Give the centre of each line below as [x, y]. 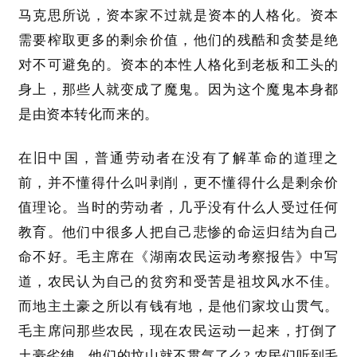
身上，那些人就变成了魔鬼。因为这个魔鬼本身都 [178, 90]
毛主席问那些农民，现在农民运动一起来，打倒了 [178, 331]
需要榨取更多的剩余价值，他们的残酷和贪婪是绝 [178, 41]
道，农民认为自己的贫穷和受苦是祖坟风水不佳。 [178, 282]
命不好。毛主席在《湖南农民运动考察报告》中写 [178, 257]
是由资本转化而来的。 [88, 115]
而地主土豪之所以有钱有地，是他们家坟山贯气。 [178, 307]
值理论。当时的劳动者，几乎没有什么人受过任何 [178, 208]
